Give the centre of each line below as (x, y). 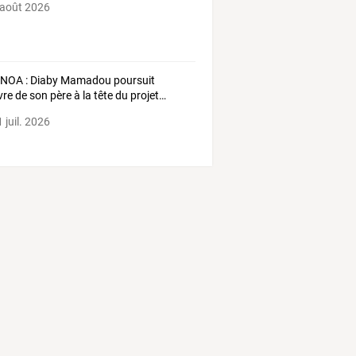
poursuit (133, 81)
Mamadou (85, 81)
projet (144, 96)
